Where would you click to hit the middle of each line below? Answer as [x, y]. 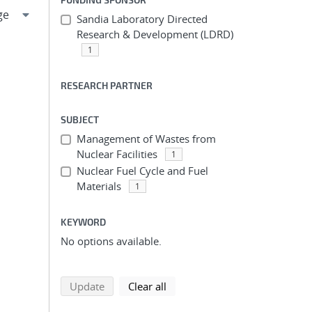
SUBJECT [80, 119]
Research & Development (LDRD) [155, 34]
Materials [99, 186]
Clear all [147, 286]
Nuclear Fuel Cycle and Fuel [142, 171]
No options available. [111, 241]
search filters [196, 286]
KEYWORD [83, 222]
